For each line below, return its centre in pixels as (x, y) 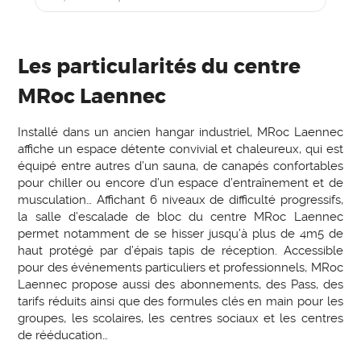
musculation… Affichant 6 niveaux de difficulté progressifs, (180, 200)
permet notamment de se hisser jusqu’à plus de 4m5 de (180, 234)
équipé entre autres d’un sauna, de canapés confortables (180, 166)
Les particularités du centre (160, 66)
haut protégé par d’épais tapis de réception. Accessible (180, 251)
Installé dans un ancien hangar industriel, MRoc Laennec (180, 133)
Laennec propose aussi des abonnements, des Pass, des (180, 285)
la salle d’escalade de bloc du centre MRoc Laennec (180, 217)
